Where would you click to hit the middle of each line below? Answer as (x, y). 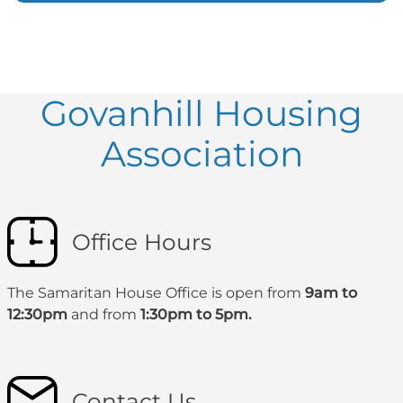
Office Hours (142, 242)
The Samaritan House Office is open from (156, 293)
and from (104, 315)
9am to (331, 293)
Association (201, 153)
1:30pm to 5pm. (196, 315)
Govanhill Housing (201, 113)
